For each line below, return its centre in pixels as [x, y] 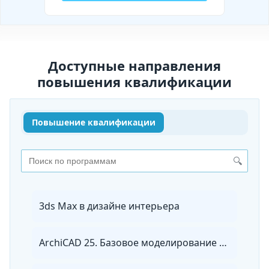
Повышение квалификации [94, 122]
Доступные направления [134, 66]
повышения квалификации [134, 82]
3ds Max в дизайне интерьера [109, 206]
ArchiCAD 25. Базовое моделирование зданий [223, 243]
